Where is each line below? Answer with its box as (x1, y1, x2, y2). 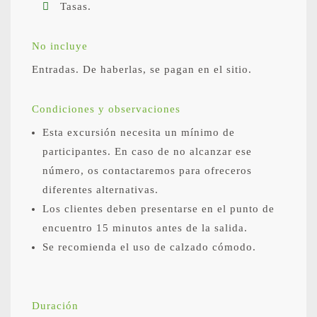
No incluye (32, 40, 88, 52)
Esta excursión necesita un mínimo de (42, 126, 235, 138)
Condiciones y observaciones (32, 103, 180, 115)
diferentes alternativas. (42, 183, 158, 195)
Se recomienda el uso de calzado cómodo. (42, 241, 256, 253)
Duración (32, 299, 79, 311)
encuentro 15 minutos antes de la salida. (42, 221, 248, 234)
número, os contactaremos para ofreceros (42, 164, 252, 176)
